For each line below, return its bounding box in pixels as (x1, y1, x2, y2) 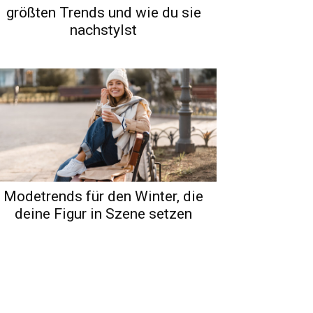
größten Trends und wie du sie (6, 3, 201, 21)
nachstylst (70, 21, 137, 38)
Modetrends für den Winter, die (3, 187, 203, 205)
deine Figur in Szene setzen (15, 205, 192, 222)
